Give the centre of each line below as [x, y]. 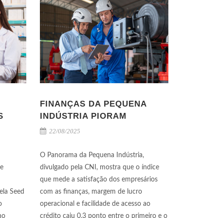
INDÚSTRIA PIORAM [83, 116]
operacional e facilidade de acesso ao [95, 204]
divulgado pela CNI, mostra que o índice [100, 167]
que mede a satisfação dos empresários [99, 179]
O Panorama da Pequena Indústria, [92, 155]
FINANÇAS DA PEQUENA [93, 104]
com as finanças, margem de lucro [91, 191]
